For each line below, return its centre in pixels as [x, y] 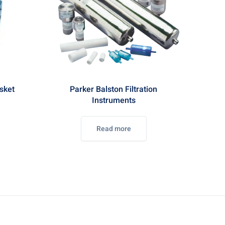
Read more [114, 129]
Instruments [114, 100]
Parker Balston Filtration [114, 89]
